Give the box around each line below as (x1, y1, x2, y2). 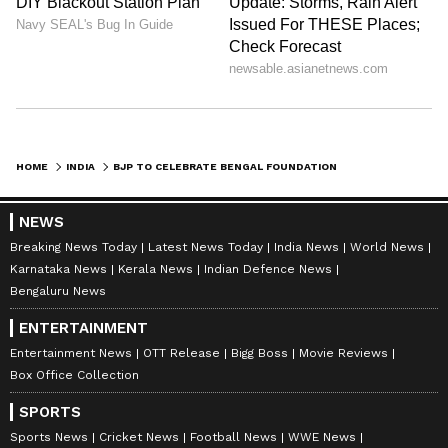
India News (274, 239, 339, 254)
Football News (190, 429, 277, 444)
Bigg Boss (231, 345, 288, 360)
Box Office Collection (10, 367, 139, 382)
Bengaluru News (10, 283, 106, 298)
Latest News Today (148, 239, 263, 254)
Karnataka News (10, 261, 107, 276)
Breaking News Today (10, 239, 137, 254)
